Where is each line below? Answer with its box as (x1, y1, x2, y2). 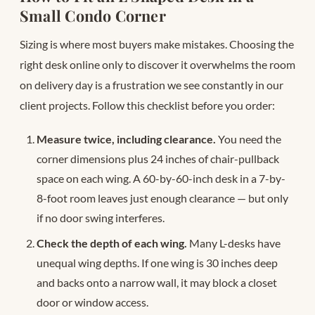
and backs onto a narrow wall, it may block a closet (37, 275, 277, 289)
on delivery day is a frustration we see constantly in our (20, 78, 283, 92)
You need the (216, 131, 281, 146)
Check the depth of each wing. (37, 236, 187, 250)
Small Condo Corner (20, 6, 166, 26)
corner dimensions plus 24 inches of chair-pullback (37, 151, 279, 165)
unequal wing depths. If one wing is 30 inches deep (37, 255, 278, 269)
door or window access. (37, 295, 148, 309)
